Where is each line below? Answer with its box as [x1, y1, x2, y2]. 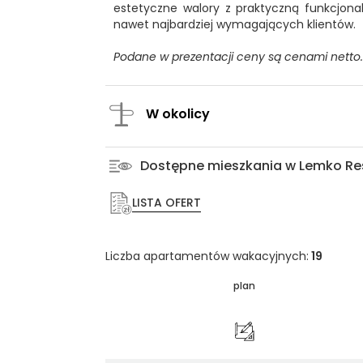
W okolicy [146, 105, 210, 124]
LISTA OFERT [132, 194, 201, 211]
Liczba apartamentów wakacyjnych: [105, 248, 309, 265]
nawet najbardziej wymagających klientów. [113, 16, 356, 33]
